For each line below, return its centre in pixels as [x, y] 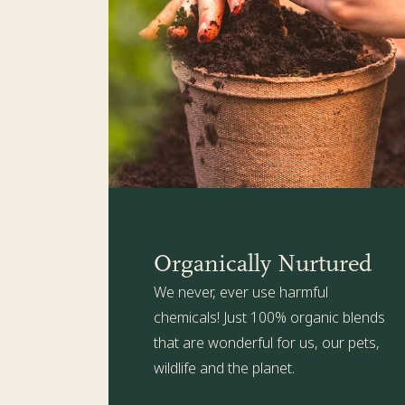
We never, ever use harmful [241, 292]
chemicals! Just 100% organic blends [269, 318]
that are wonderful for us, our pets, [267, 343]
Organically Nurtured [263, 264]
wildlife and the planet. [224, 368]
